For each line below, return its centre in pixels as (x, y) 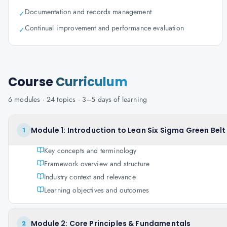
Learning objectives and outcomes (97, 190)
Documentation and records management (88, 12)
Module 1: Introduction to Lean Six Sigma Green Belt (128, 130)
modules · (29, 99)
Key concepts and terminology (90, 150)
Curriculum (92, 82)
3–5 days (97, 99)
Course (32, 82)
